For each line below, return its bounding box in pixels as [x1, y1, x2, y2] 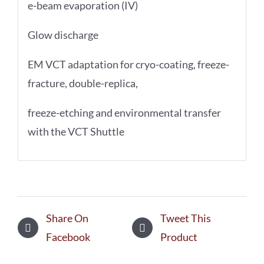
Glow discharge [27, 28, 98, 41]
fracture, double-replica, [27, 76, 138, 90]
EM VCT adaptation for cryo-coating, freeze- [27, 57, 229, 71]
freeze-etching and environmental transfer [27, 105, 221, 119]
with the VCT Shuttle [27, 124, 124, 138]
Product [160, 230, 197, 244]
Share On [46, 212, 88, 225]
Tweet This [160, 212, 211, 225]
